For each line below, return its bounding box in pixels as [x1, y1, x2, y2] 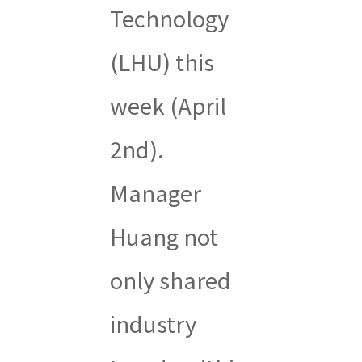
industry [109, 306, 196, 339]
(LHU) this [109, 44, 214, 78]
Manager [109, 175, 201, 208]
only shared [109, 263, 231, 296]
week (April [109, 88, 226, 121]
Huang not [109, 219, 218, 252]
